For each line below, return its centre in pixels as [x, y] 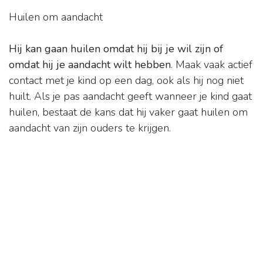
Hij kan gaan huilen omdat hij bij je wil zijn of [116, 49]
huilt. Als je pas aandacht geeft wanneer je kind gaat [130, 97]
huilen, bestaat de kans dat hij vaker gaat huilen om [128, 112]
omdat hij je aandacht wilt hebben [90, 65]
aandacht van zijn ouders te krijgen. [90, 128]
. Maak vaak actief [212, 65]
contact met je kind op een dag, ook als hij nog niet [126, 81]
